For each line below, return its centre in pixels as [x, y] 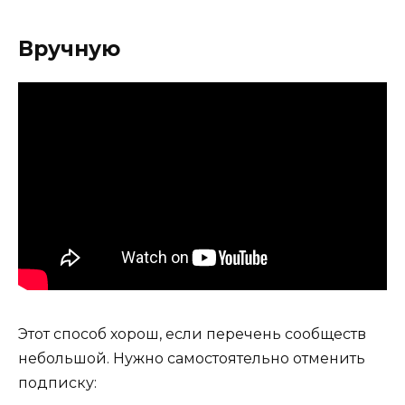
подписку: [57, 382]
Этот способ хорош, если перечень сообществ [192, 334]
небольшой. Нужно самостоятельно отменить [192, 358]
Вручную [69, 48]
